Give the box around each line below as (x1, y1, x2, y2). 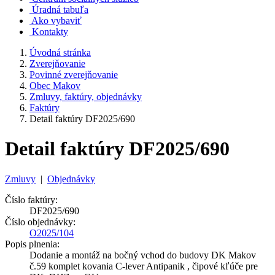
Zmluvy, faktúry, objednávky (29, 91, 142, 102)
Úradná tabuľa (29, 4, 88, 15)
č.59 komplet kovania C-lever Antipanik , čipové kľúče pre (29, 260, 258, 271)
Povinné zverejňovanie (29, 69, 118, 80)
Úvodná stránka (29, 47, 91, 58)
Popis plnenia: (5, 238, 60, 249)
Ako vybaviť (29, 15, 82, 26)
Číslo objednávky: (5, 216, 76, 227)
